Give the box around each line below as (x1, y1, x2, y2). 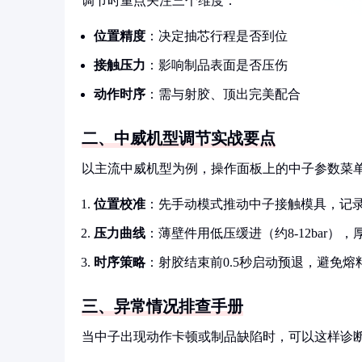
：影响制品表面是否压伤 (145, 58, 288, 72)
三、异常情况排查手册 (82, 297, 243, 315)
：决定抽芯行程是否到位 (145, 29, 288, 43)
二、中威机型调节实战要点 (82, 129, 276, 147)
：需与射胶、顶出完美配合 (145, 87, 301, 101)
